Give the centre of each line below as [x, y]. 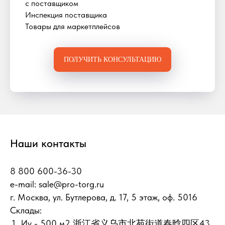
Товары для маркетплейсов [73, 26]
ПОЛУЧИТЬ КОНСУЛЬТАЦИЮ [113, 59]
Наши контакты [48, 143]
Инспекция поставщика [66, 15]
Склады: [26, 210]
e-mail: [24, 184]
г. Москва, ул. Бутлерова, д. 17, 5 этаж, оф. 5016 [104, 197]
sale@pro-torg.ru [71, 184]
